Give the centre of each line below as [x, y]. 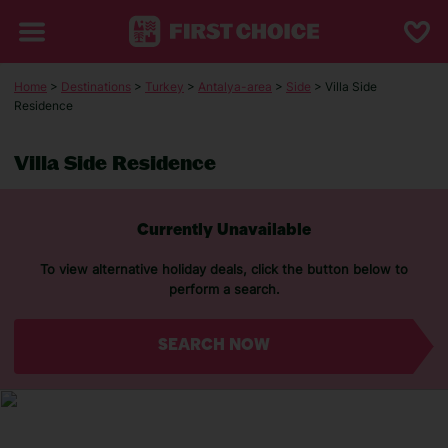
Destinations [96, 86]
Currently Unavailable [224, 231]
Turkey [164, 86]
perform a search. [224, 289]
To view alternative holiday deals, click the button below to [224, 269]
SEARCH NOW [213, 346]
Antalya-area [235, 86]
